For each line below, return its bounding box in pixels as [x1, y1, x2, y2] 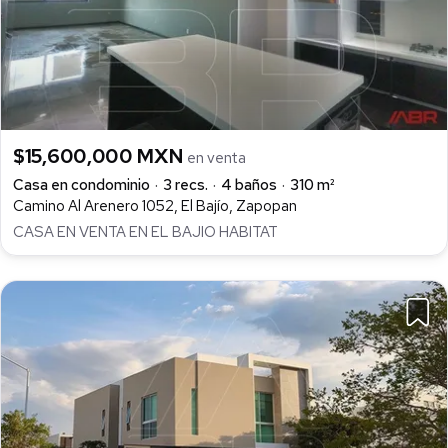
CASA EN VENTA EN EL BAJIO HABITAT [13, 222, 278, 243]
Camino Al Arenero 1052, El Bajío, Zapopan [13, 195, 297, 216]
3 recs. [163, 174, 208, 195]
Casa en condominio [13, 174, 150, 195]
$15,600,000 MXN [13, 142, 188, 169]
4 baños [221, 174, 277, 195]
